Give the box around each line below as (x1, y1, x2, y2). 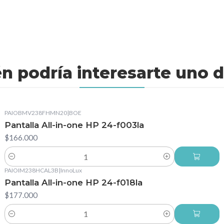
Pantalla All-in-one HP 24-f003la (4, 120, 144, 130)
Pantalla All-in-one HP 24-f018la (4, 177, 142, 187)
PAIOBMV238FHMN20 (4, 109, 67, 117)
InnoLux (60, 166, 82, 174)
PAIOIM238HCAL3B (4, 166, 58, 174)
